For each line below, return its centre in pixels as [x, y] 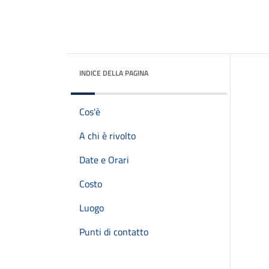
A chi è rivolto [107, 136]
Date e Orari [104, 160]
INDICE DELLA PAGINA [114, 73]
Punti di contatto [114, 232]
